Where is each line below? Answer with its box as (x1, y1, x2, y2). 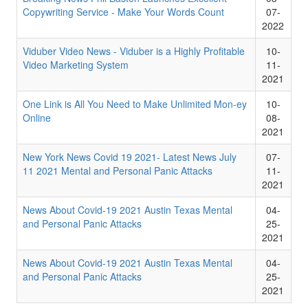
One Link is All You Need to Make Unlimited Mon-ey (22, 97, 247, 111)
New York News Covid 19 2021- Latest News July (22, 150, 236, 164)
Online (22, 111, 51, 124)
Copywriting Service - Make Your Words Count (22, 5, 224, 19)
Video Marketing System (22, 58, 129, 71)
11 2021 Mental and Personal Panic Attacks (22, 164, 212, 177)
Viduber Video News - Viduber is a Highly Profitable (22, 44, 245, 58)
